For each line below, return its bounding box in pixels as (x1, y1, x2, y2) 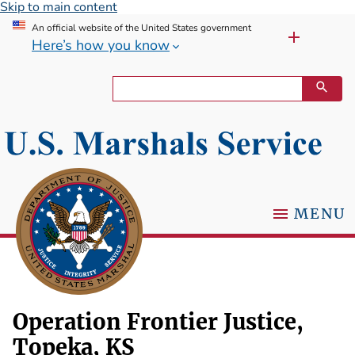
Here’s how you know (32, 35, 170, 55)
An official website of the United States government (32, 21, 251, 34)
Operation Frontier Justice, (13, 308, 303, 336)
